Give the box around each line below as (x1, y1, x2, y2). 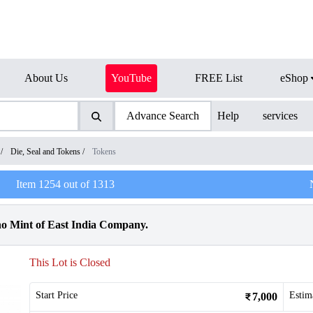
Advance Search (126, 110, 199, 122)
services (263, 110, 298, 122)
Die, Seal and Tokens (10, 147, 80, 156)
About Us (24, 72, 68, 84)
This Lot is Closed (29, 256, 110, 268)
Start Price (36, 290, 78, 300)
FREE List (195, 72, 242, 84)
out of (60, 178, 92, 190)
